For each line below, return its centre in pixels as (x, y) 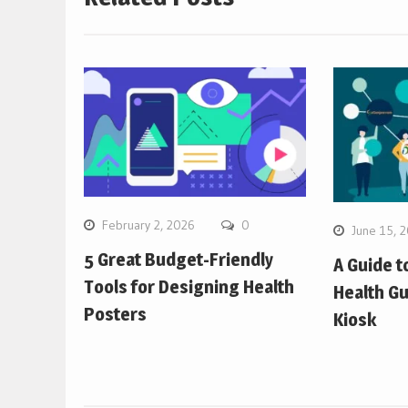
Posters (115, 314)
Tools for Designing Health (189, 286)
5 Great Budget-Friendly (178, 259)
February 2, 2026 (148, 224)
